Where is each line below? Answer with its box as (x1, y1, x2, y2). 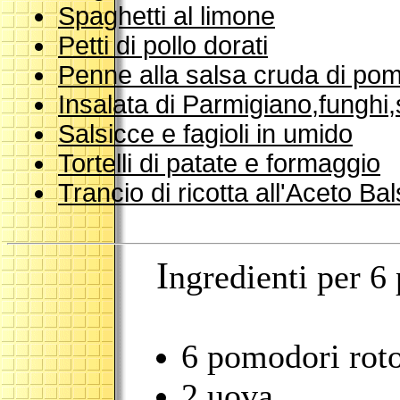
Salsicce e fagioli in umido (58, 120, 353, 148)
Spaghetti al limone (58, 2, 275, 30)
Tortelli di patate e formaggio (58, 149, 380, 178)
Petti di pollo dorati (58, 31, 268, 60)
